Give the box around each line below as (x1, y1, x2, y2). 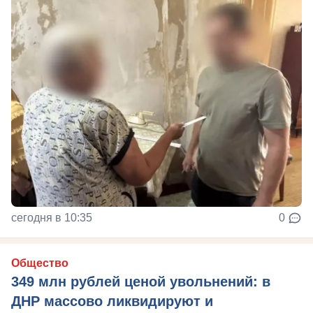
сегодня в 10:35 (11, 211, 92, 224)
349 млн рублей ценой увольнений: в (11, 273, 270, 289)
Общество (11, 256, 68, 269)
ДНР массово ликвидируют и (11, 293, 213, 309)
